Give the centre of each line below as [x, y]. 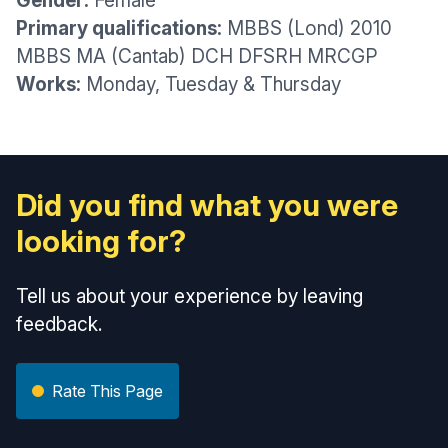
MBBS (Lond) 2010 [307, 28]
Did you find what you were [207, 205]
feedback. [59, 324]
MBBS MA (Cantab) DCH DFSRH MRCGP [197, 56]
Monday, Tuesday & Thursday [211, 84]
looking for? [101, 241]
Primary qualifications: [119, 28]
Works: [48, 84]
